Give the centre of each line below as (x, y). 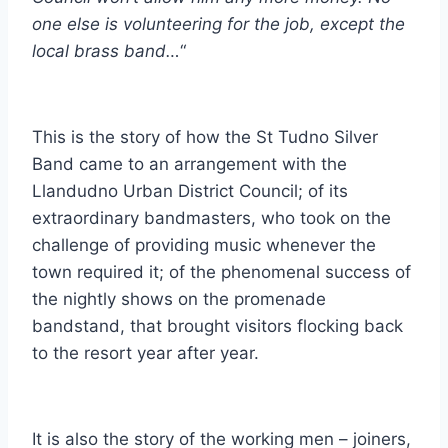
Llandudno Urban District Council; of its (190, 191)
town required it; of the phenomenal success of (221, 272)
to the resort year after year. (145, 353)
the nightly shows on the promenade (179, 299)
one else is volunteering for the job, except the (218, 24)
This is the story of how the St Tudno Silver (205, 137)
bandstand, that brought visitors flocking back (217, 326)
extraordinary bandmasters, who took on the (211, 218)
